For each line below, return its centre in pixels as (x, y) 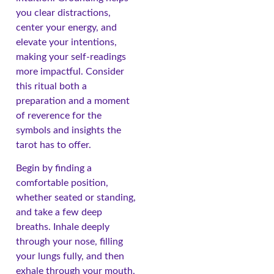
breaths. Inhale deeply (63, 227)
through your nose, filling (69, 242)
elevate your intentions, (66, 42)
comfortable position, (62, 183)
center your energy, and (66, 27)
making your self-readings (71, 57)
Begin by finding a (54, 168)
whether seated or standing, (76, 198)
